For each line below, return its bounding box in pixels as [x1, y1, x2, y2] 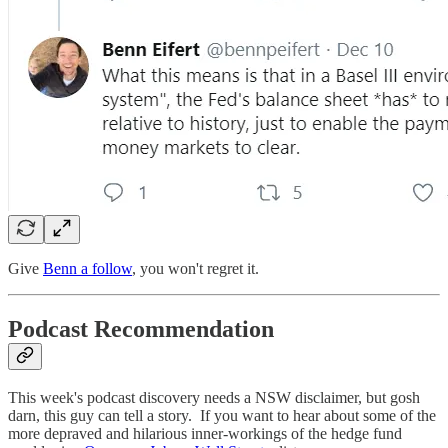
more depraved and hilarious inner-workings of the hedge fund [8, 425, 402, 443]
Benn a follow [43, 259, 132, 277]
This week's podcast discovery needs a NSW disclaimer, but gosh [8, 389, 420, 407]
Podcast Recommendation [8, 315, 274, 342]
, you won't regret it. [132, 259, 259, 277]
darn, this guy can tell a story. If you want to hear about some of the [8, 407, 436, 425]
